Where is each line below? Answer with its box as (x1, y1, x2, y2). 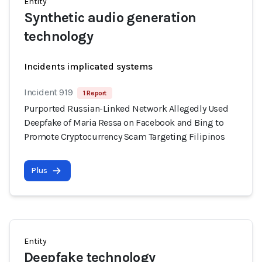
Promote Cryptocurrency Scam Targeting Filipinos (24, 131, 225, 142)
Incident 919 (24, 87, 73, 98)
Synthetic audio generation (24, 9, 196, 26)
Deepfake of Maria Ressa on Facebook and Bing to (24, 117, 224, 128)
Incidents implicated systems (24, 61, 153, 72)
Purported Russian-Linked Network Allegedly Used (24, 103, 229, 114)
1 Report (83, 89, 107, 97)
